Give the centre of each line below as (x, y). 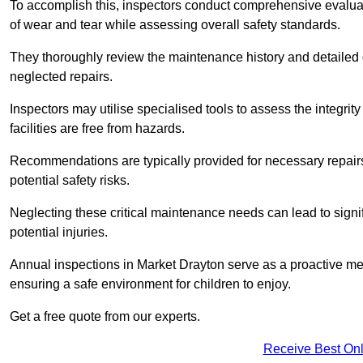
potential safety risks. (70, 181)
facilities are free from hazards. (97, 129)
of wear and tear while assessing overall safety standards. (177, 25)
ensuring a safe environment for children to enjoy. (150, 284)
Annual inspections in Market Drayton (117, 265)
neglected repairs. (61, 77)
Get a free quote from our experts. (105, 317)
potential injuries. (60, 233)
